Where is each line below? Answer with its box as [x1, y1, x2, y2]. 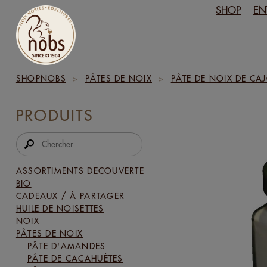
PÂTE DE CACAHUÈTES [27, 253, 123, 264]
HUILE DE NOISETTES [15, 203, 104, 214]
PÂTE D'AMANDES [27, 241, 106, 252]
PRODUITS [15, 106, 94, 125]
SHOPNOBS [15, 73, 66, 84]
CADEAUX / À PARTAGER [15, 191, 125, 201]
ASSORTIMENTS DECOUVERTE [15, 166, 144, 176]
